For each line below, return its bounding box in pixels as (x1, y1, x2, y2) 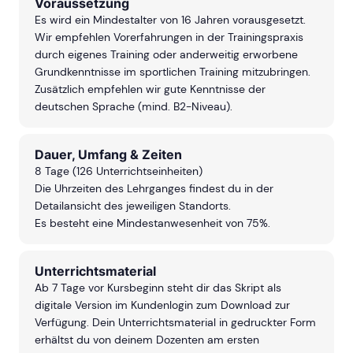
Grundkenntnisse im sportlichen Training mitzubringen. (35, 65, 310, 80)
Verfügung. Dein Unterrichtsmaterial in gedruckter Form (35, 315, 316, 330)
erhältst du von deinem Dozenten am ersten (35, 333, 259, 347)
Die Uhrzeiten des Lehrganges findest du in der (35, 181, 273, 196)
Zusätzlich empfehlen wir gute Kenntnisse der (35, 82, 266, 97)
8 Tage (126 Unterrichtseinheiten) (35, 164, 203, 179)
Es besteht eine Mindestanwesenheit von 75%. (35, 216, 270, 231)
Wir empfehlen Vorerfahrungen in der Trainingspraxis (35, 30, 303, 45)
